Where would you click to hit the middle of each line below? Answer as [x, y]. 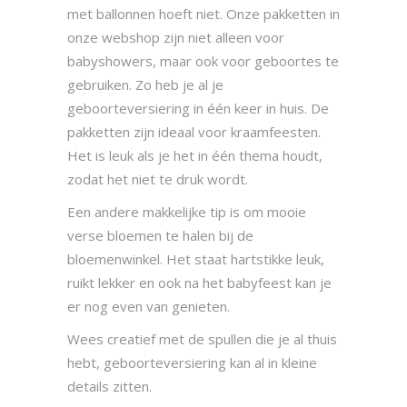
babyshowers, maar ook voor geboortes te [203, 61]
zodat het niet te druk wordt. [158, 179]
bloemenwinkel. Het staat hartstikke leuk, [196, 259]
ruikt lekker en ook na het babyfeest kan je [199, 283]
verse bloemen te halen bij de [160, 236]
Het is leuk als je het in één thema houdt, [195, 156]
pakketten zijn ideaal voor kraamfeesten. [194, 132]
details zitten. [109, 387]
